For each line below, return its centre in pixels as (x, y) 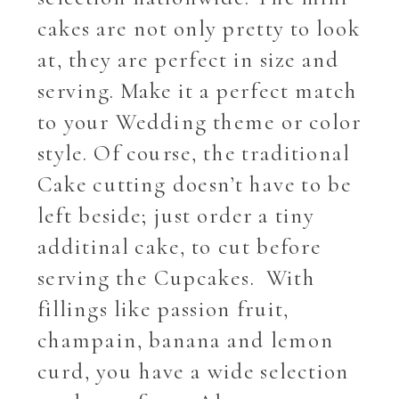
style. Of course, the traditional (194, 153)
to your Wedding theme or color (199, 122)
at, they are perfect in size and (188, 60)
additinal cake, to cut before (180, 247)
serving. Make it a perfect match (198, 91)
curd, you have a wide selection (194, 371)
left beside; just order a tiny (176, 216)
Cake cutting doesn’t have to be (195, 184)
